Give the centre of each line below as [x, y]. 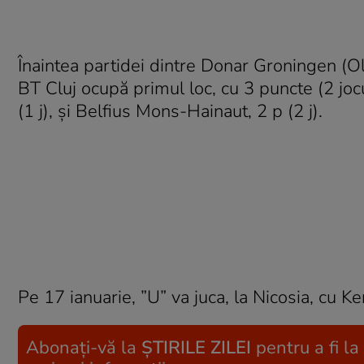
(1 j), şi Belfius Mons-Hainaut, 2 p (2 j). [170, 111]
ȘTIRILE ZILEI [196, 348]
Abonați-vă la [84, 348]
